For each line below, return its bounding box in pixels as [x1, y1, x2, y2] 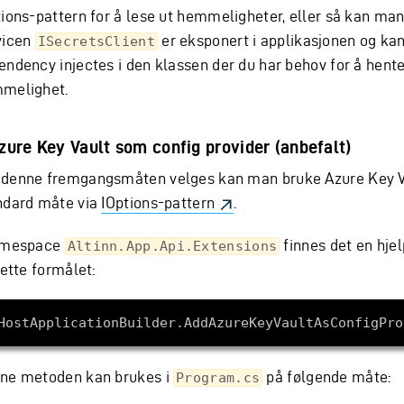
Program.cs [176, 370, 261, 387]
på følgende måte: [262, 368, 391, 386]
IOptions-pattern [101, 194, 216, 211]
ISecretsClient [37, 33, 155, 50]
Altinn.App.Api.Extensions [67, 238, 278, 255]
